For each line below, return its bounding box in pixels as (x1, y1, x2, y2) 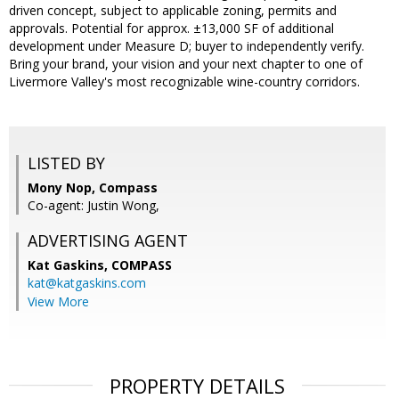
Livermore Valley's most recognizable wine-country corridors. (9, 73, 360, 91)
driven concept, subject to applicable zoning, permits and (9, 2, 337, 20)
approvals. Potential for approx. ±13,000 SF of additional (9, 20, 334, 37)
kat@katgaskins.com (28, 274, 146, 292)
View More (28, 293, 89, 311)
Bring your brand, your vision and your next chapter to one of (9, 55, 362, 73)
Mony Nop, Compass (28, 179, 158, 197)
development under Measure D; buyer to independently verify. (9, 37, 364, 55)
